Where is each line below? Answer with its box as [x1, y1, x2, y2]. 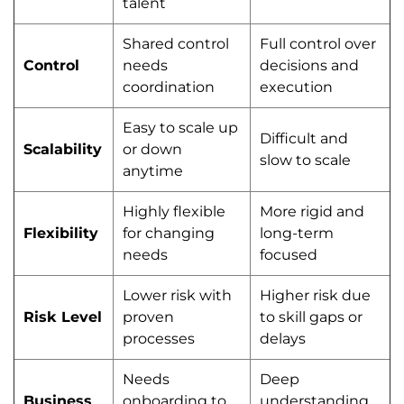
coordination [123, 78, 215, 96]
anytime [123, 162, 183, 179]
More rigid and [260, 203, 364, 220]
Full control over [260, 35, 376, 52]
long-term [260, 225, 334, 242]
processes [123, 330, 195, 347]
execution [260, 78, 333, 96]
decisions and [260, 57, 359, 74]
